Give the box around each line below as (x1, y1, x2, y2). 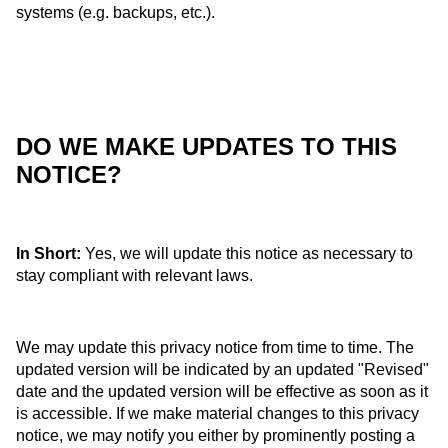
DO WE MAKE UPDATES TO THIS (16, 132, 397, 160)
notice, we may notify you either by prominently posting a (16, 426, 415, 444)
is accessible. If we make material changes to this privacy (16, 404, 419, 422)
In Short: (16, 244, 81, 262)
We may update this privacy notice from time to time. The (16, 338, 414, 356)
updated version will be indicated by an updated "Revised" (16, 360, 429, 378)
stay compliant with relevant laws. (16, 266, 253, 284)
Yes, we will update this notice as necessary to (81, 244, 413, 262)
